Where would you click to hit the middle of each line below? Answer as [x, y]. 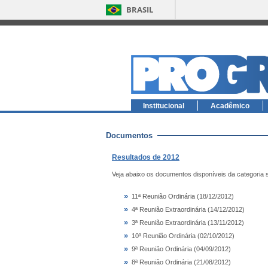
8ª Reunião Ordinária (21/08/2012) [181, 262]
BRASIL [140, 10]
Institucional [164, 106]
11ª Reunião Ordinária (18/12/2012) [183, 196]
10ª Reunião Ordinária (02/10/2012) [183, 236]
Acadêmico [230, 106]
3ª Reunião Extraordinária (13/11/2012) [188, 223]
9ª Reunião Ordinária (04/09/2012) [181, 249]
